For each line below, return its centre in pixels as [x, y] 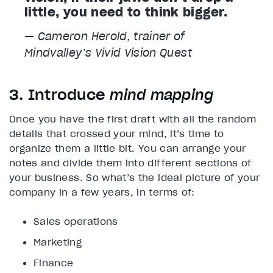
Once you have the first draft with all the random [133, 119]
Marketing [58, 242]
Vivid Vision [126, 52]
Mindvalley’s [60, 52]
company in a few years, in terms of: [102, 192]
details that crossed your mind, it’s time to [117, 133]
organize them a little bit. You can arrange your [128, 148]
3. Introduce [60, 94]
